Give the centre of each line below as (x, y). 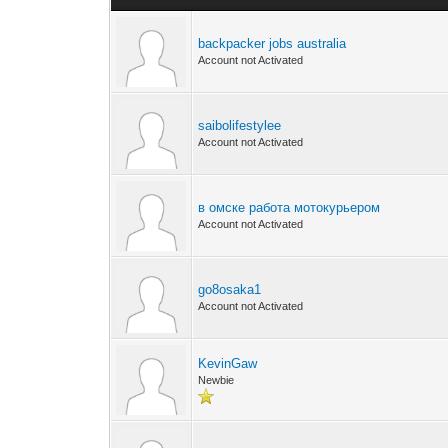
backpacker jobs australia (272, 43)
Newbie (216, 380)
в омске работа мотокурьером (289, 207)
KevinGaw (228, 363)
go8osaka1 (230, 289)
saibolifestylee (240, 125)
